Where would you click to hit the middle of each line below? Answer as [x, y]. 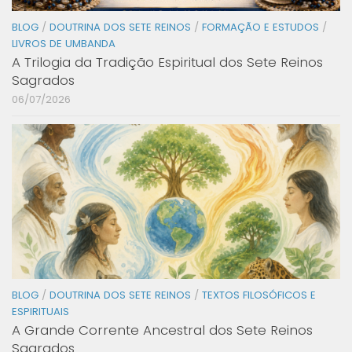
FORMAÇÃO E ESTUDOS [260, 27]
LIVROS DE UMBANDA [64, 44]
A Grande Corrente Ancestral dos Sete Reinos [162, 330]
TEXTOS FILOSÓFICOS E [259, 295]
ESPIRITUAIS [40, 312]
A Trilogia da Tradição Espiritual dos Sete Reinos [167, 62]
